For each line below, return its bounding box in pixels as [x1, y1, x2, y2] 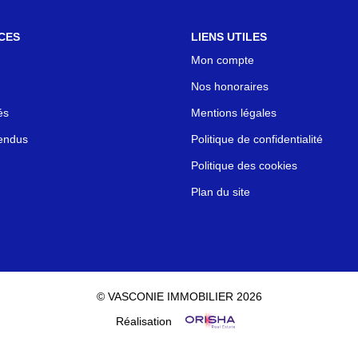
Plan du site [191, 185, 250, 198]
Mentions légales [191, 106, 276, 119]
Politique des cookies [191, 159, 297, 172]
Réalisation [116, 314, 175, 328]
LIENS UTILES [191, 30, 267, 43]
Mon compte [191, 54, 254, 66]
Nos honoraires [191, 80, 268, 93]
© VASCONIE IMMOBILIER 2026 [96, 290, 262, 303]
